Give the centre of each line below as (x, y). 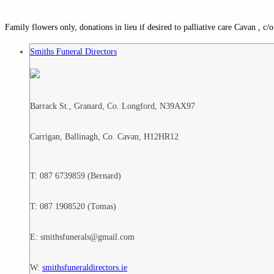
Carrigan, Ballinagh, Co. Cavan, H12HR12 (104, 137)
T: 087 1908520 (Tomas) (73, 207)
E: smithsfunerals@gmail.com (82, 237)
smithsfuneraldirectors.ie (85, 268)
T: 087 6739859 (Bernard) (76, 176)
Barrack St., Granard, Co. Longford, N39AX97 (113, 106)
